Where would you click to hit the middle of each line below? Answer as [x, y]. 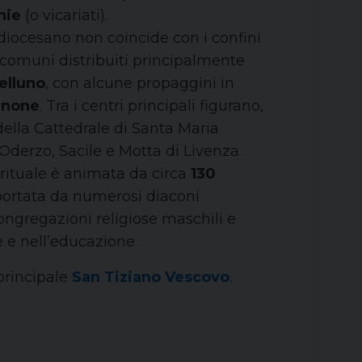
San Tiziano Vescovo [151, 277]
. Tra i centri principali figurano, [152, 106]
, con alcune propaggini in [140, 83]
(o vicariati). [64, 15]
